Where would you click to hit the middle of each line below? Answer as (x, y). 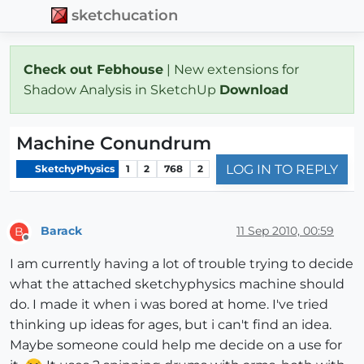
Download (256, 89)
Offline (41, 244)
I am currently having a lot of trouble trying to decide (182, 263)
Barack (61, 231)
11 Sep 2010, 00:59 (285, 231)
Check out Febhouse (93, 69)
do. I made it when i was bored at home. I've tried (169, 304)
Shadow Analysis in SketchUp (121, 89)
